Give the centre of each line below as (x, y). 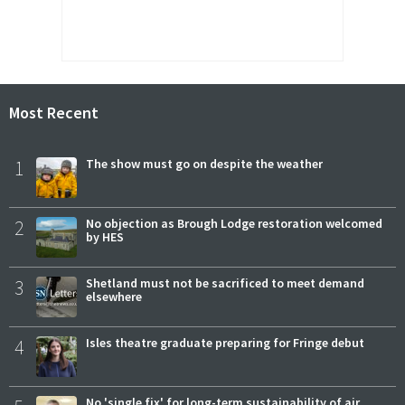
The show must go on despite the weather (204, 164)
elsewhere (114, 297)
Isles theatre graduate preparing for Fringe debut (225, 343)
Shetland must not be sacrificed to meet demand (225, 283)
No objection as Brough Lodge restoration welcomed (234, 224)
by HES (105, 237)
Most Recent (54, 112)
